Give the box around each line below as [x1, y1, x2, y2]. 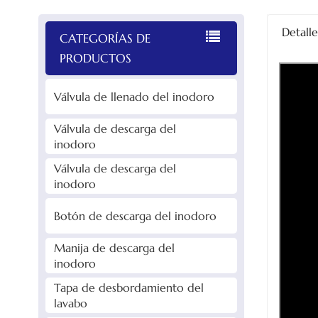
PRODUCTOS [59, 50, 131, 66]
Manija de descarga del [53, 240, 175, 255]
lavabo [53, 295, 87, 310]
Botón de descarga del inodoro [53, 208, 216, 223]
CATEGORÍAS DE [59, 30, 150, 46]
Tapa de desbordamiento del [53, 280, 204, 295]
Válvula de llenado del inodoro [53, 89, 214, 104]
